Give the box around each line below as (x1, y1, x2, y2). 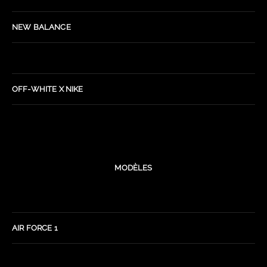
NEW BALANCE (12, 22, 71, 32)
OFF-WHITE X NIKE (12, 84, 83, 94)
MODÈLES (114, 163, 153, 172)
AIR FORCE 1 (12, 223, 58, 232)
